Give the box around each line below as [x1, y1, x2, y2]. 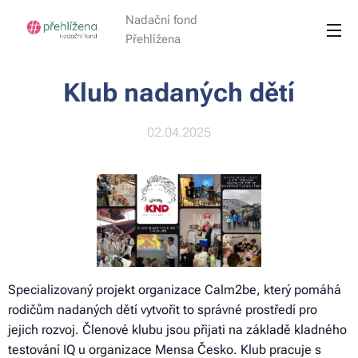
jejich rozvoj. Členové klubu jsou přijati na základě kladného [8, 322, 347, 338]
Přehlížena [125, 32, 181, 46]
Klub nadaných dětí [63, 78, 295, 108]
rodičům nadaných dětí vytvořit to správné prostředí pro [8, 302, 317, 318]
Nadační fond [125, 13, 197, 27]
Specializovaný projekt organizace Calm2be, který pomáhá [8, 282, 341, 298]
